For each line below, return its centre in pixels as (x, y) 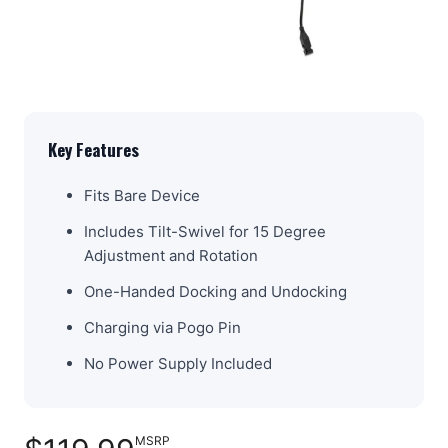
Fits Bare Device (142, 195)
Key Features (93, 149)
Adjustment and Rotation (171, 255)
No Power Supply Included (178, 363)
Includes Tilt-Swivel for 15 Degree (205, 231)
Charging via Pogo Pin (162, 327)
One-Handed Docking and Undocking (215, 291)
